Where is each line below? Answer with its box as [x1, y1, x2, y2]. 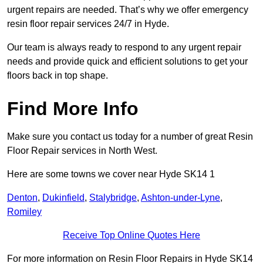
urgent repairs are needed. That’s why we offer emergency [7, 5, 248, 15]
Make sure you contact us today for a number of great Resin [7, 131, 253, 142]
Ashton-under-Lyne [141, 193, 220, 203]
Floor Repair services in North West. [7, 146, 157, 156]
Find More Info [7, 98, 139, 120]
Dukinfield [42, 193, 85, 203]
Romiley [7, 207, 42, 217]
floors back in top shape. [7, 70, 108, 81]
